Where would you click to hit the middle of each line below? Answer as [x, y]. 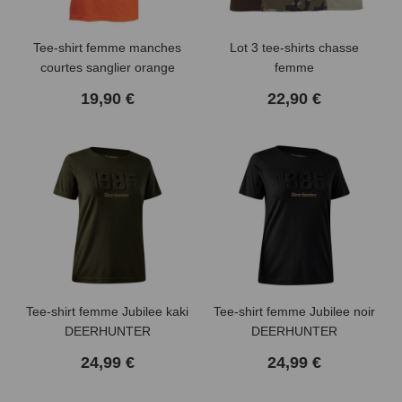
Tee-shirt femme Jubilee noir [294, 311]
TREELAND [107, 87]
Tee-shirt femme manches [108, 47]
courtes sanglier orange [107, 67]
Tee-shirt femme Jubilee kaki [108, 311]
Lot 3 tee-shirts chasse [294, 47]
